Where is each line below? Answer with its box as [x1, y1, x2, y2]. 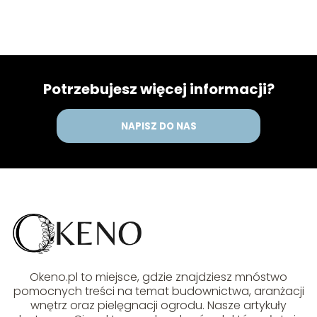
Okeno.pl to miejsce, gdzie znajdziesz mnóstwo [30, 268, 287, 285]
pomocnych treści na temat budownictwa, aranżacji [13, 282, 304, 299]
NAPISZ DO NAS [120, 120, 197, 134]
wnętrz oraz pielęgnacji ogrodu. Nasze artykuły [30, 296, 287, 313]
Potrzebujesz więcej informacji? [42, 79, 275, 100]
